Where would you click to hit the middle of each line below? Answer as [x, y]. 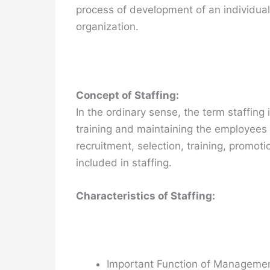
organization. [107, 27]
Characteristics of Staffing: [146, 196]
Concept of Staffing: [127, 95]
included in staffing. [124, 162]
